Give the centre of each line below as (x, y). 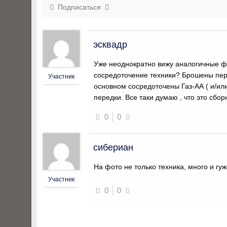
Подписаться (79, 7)
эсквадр (110, 45)
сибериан (113, 147)
